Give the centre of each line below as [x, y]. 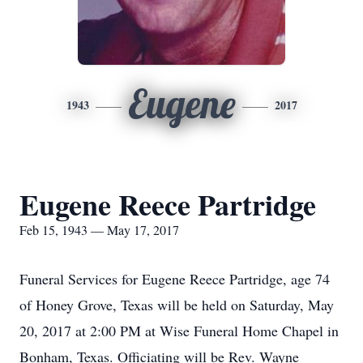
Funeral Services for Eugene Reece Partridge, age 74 [175, 279]
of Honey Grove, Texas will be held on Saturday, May [177, 305]
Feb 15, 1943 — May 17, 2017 [99, 230]
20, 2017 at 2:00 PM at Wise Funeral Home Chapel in [179, 331]
